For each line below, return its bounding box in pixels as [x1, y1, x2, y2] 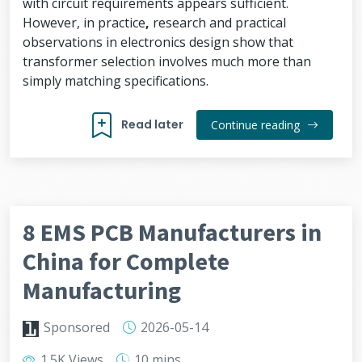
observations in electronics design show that [23, 33, 293, 51]
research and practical [149, 14, 286, 32]
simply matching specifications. [23, 72, 208, 90]
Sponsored [44, 318, 110, 336]
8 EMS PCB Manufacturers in [23, 217, 322, 247]
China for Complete [23, 246, 229, 276]
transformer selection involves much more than [23, 53, 311, 70]
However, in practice [23, 14, 145, 32]
